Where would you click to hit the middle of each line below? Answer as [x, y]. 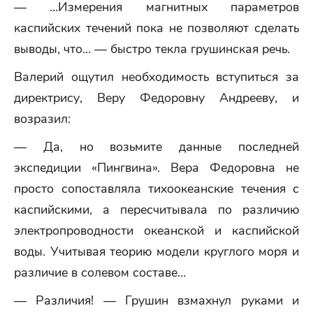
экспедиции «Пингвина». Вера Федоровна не [156, 168]
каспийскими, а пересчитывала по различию [156, 210]
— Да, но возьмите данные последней [156, 147]
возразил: [42, 119]
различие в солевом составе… [100, 272]
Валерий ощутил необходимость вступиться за [156, 77]
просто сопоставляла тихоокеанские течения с [156, 189]
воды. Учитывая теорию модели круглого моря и [156, 252]
